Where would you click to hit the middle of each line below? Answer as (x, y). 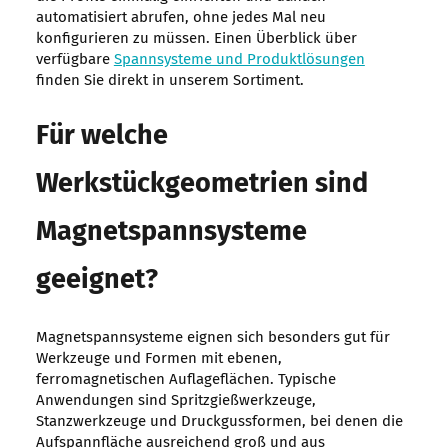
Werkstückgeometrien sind (201, 185)
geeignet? (96, 281)
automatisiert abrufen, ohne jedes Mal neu (180, 18)
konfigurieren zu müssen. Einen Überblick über (196, 39)
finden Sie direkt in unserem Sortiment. (169, 81)
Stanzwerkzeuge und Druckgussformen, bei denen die (219, 422)
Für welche (101, 137)
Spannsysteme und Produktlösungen (239, 60)
